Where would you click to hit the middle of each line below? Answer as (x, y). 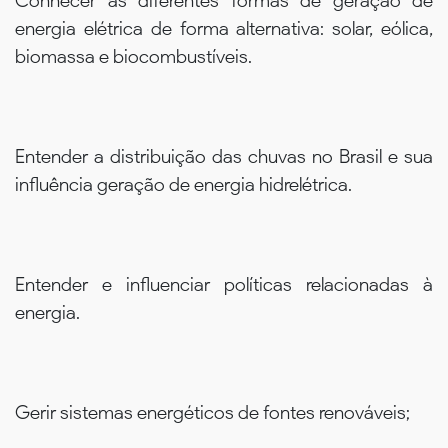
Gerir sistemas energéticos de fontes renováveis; (212, 412)
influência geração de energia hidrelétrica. (183, 184)
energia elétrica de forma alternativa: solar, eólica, (224, 28)
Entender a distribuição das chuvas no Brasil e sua (224, 156)
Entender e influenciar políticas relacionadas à (224, 284)
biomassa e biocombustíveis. (133, 56)
